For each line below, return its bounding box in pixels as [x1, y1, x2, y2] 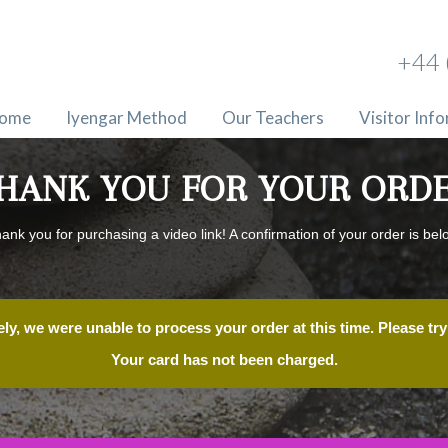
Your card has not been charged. [110, 351, 338, 369]
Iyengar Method [66, 107, 188, 128]
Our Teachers [222, 107, 325, 128]
